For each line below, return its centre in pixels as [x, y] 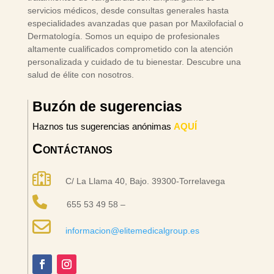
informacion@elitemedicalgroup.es [132, 230]
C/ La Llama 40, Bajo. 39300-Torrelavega [138, 181]
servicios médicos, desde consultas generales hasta [128, 10]
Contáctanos [72, 148]
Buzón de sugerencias [107, 106]
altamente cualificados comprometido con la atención [130, 49]
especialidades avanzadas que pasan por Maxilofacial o [135, 23]
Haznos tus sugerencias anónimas [103, 126]
